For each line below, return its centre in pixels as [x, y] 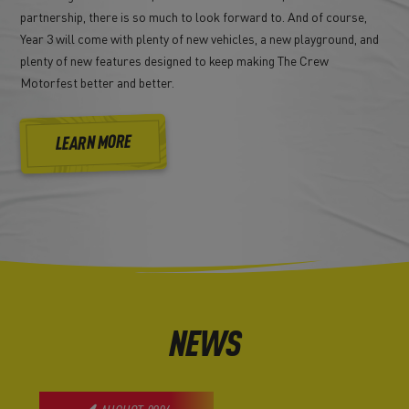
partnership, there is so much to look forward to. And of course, [194, 17]
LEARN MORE [94, 144]
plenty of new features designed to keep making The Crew [175, 61]
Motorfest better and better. [98, 83]
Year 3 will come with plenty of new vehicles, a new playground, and [200, 39]
